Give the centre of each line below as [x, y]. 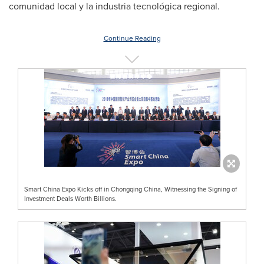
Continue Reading [132, 38]
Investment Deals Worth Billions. [70, 198]
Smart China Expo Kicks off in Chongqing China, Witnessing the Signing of [131, 189]
